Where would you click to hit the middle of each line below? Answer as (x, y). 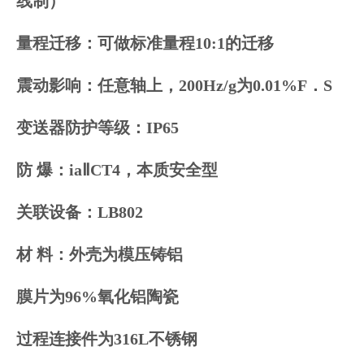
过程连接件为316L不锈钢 (107, 338)
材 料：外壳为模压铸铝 (100, 254)
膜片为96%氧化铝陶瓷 (97, 296)
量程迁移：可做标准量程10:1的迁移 (145, 43)
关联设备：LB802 (80, 212)
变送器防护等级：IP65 (97, 127)
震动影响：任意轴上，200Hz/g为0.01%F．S (174, 85)
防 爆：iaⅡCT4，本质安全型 (117, 169)
